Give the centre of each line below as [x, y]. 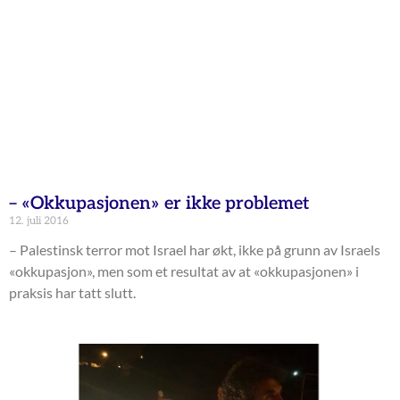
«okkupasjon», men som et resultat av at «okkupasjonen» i [184, 271]
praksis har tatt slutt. [72, 293]
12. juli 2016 [39, 221]
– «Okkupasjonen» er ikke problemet [159, 204]
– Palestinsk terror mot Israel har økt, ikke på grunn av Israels [195, 250]
